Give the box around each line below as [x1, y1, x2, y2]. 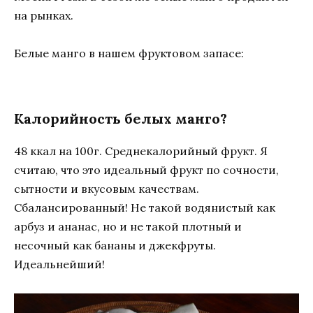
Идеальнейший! [14, 257, 105, 272]
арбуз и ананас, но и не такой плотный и [14, 219, 242, 234]
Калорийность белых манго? [14, 110, 227, 128]
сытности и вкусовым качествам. [14, 182, 199, 196]
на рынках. [14, 8, 73, 22]
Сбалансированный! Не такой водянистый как [14, 201, 275, 215]
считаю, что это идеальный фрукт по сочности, [14, 163, 279, 177]
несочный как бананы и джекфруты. [14, 238, 216, 253]
